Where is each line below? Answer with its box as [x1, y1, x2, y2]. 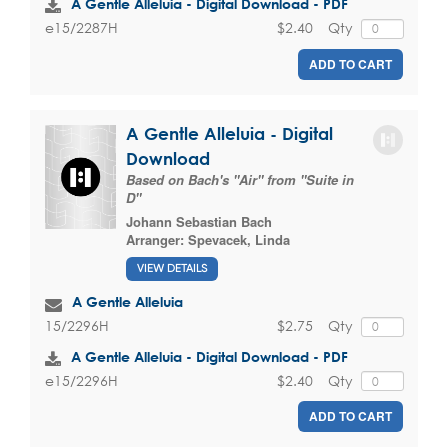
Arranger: [126, 229, 188, 249]
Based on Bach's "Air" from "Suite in [126, 169, 354, 189]
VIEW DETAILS [137, 262, 207, 276]
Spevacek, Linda [188, 229, 290, 249]
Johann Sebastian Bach [126, 211, 272, 231]
